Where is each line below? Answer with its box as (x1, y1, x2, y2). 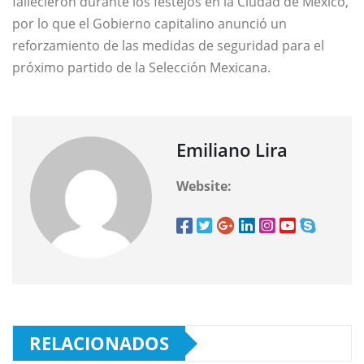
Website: (176, 177, 232, 196)
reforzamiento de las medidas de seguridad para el (12, 37, 324, 55)
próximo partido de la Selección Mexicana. (12, 58, 271, 77)
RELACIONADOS (29, 331, 169, 356)
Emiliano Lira (176, 137, 288, 162)
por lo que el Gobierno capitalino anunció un (12, 15, 287, 33)
